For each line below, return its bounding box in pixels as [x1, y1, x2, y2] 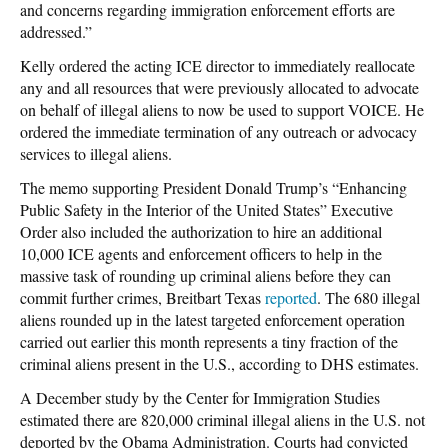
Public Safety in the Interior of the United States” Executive [20, 198, 393, 220]
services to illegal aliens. [20, 142, 172, 164]
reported [265, 286, 317, 308]
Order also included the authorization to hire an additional [20, 220, 382, 242]
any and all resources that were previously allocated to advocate [20, 76, 419, 98]
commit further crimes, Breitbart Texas [20, 286, 265, 308]
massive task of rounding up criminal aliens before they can [20, 264, 391, 286]
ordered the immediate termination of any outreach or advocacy [20, 120, 417, 142]
